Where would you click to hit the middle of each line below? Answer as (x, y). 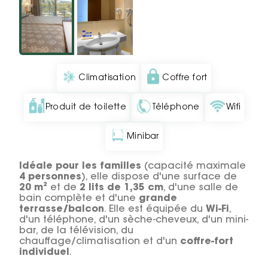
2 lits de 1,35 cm (121, 188)
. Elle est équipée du (155, 210)
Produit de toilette (86, 107)
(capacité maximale (194, 167)
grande (158, 199)
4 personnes (50, 177)
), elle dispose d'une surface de (159, 177)
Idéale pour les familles (80, 167)
